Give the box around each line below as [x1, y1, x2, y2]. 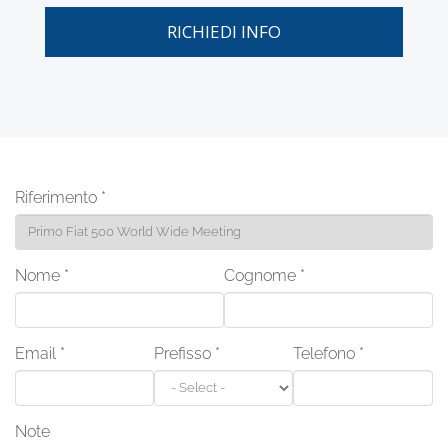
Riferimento [15, 187, 101, 207]
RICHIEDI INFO [167, 19, 281, 43]
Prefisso [154, 343, 216, 363]
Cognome [224, 265, 300, 285]
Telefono [293, 343, 360, 363]
